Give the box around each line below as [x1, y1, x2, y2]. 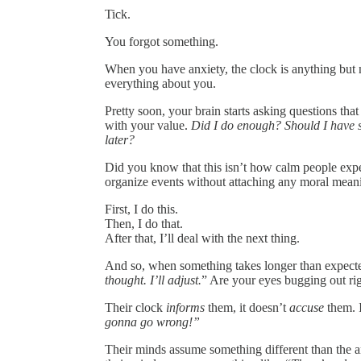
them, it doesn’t [205, 300, 289, 314]
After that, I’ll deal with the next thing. [105, 230, 300, 245]
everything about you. [105, 76, 216, 90]
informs [166, 300, 205, 314]
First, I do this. [105, 201, 178, 216]
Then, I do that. [105, 216, 183, 230]
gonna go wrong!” [105, 314, 200, 329]
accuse [289, 300, 324, 314]
